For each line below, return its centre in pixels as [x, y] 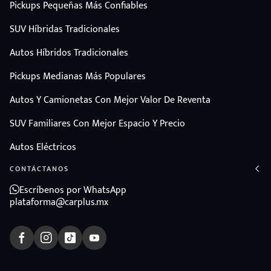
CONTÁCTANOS [39, 168]
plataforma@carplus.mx [59, 202]
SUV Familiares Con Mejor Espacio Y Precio [97, 123]
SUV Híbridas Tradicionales [65, 29]
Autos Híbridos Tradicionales [69, 53]
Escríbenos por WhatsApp [73, 190]
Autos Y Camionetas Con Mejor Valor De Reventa [110, 100]
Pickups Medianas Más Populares [78, 76]
